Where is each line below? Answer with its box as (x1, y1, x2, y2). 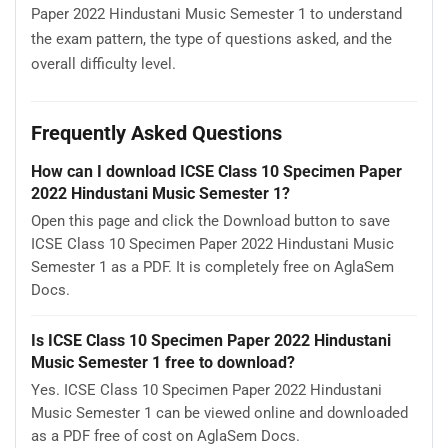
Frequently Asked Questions (31, 120, 282, 145)
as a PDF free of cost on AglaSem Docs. (31, 426, 300, 445)
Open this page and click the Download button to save (31, 211, 390, 230)
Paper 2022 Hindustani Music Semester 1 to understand (31, 5, 402, 24)
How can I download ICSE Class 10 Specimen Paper (31, 162, 402, 182)
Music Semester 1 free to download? (31, 353, 295, 373)
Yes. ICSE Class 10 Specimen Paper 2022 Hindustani (31, 380, 382, 399)
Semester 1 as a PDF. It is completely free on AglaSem (31, 257, 394, 276)
